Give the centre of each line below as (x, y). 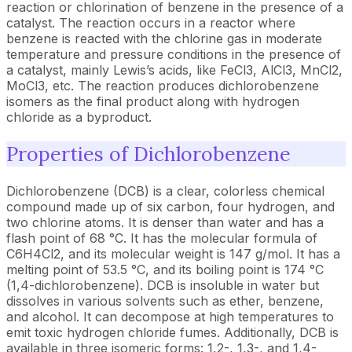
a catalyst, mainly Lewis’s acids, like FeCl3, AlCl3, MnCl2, (174, 70)
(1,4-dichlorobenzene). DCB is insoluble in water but (163, 285)
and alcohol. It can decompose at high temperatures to (170, 316)
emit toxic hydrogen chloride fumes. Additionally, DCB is (172, 332)
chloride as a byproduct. (79, 117)
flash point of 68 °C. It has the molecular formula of (162, 238)
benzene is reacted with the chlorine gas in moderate (164, 38)
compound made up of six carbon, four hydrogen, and (170, 206)
